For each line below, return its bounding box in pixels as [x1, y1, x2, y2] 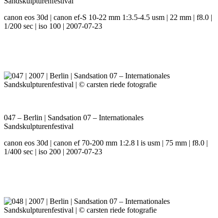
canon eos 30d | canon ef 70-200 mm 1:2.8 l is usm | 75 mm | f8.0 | [4, 139, 208, 147]
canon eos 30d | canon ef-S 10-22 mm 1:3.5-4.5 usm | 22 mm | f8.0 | [4, 13, 212, 22]
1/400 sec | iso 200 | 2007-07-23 [4, 147, 102, 156]
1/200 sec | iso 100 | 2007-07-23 [4, 22, 102, 31]
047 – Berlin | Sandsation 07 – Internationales [4, 113, 144, 122]
